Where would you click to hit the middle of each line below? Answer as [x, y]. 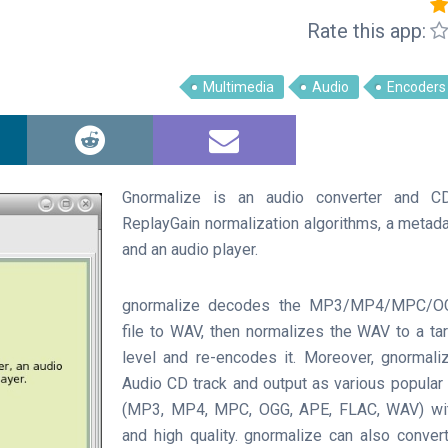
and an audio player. [190, 249]
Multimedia [238, 87]
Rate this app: [366, 31]
